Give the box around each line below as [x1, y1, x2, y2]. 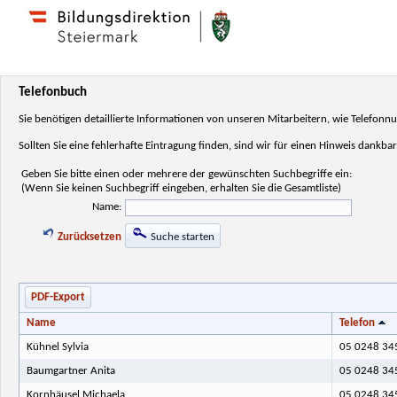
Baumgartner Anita [26, 364, 115, 377]
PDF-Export [30, 292, 85, 304]
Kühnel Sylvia [26, 340, 89, 353]
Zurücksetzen [55, 230, 121, 243]
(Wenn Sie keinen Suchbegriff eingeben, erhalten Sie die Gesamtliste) [21, 182, 341, 194]
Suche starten [151, 230, 214, 243]
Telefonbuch [19, 86, 87, 99]
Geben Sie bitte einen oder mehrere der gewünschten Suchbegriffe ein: [21, 167, 352, 180]
